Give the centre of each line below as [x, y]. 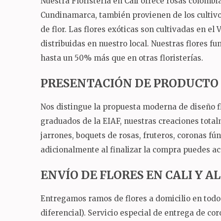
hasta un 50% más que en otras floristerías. [122, 58]
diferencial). [64, 213]
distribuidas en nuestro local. [96, 44]
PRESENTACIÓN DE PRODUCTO [129, 83]
